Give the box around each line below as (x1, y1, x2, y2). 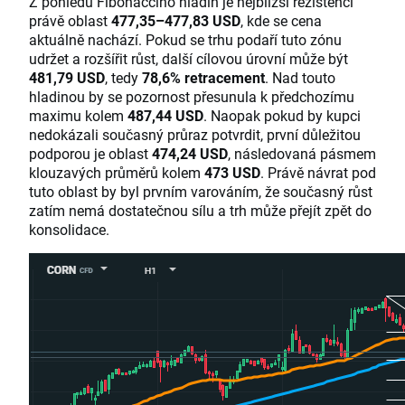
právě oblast (29, 11, 111, 31)
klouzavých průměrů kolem (29, 163, 204, 183)
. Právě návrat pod (260, 163, 376, 183)
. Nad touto (265, 68, 335, 88)
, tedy (105, 68, 142, 88)
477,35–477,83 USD (111, 11, 240, 31)
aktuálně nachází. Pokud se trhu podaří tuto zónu (29, 30, 342, 50)
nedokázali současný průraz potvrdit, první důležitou (29, 125, 361, 145)
